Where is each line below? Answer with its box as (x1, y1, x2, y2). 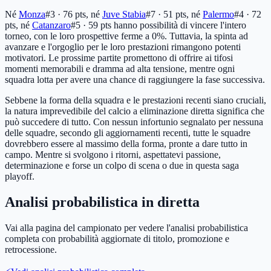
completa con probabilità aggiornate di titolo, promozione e (5, 233, 229, 244)
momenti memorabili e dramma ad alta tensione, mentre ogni (5, 63, 235, 74)
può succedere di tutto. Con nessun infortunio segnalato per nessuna (5, 116, 263, 127)
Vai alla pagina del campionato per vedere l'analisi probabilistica (5, 222, 248, 233)
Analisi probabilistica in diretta (5, 194, 200, 210)
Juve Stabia (102, 8, 146, 19)
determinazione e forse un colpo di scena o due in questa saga (5, 160, 239, 171)
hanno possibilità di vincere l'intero (111, 19, 246, 30)
